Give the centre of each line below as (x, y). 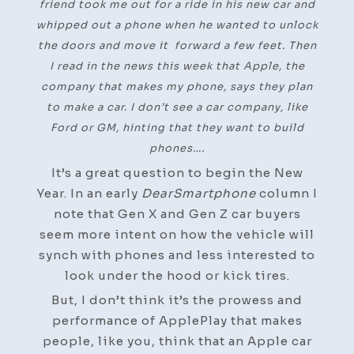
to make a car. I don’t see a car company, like (177, 107)
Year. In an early (89, 193)
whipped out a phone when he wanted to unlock (177, 24)
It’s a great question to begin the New (177, 172)
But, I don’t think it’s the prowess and (177, 299)
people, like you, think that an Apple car (177, 341)
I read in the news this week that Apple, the (177, 66)
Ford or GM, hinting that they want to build (177, 127)
